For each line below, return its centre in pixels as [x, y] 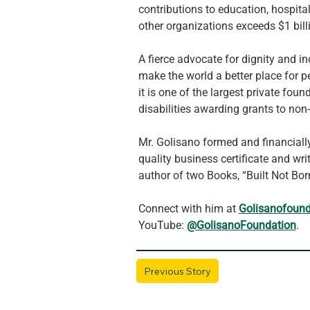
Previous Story [177, 271]
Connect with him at [188, 208]
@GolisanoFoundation [241, 225]
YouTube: [162, 225]
